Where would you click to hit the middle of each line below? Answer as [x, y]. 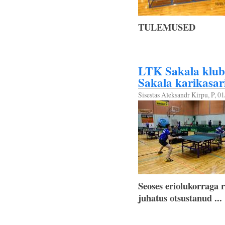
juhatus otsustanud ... [180, 198]
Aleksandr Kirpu [185, 95]
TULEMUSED [167, 27]
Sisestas [150, 95]
